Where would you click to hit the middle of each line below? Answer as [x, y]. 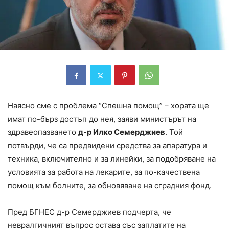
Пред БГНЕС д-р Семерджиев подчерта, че [89, 212]
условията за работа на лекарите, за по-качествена [104, 172]
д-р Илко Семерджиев [122, 132]
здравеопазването [43, 132]
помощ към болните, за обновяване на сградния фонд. [110, 186]
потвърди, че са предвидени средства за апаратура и [107, 146]
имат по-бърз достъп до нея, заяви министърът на [102, 119]
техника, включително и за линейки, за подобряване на [112, 159]
